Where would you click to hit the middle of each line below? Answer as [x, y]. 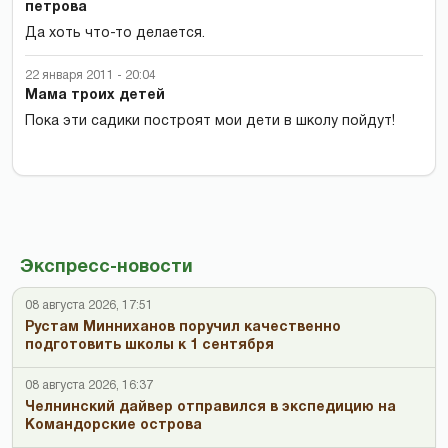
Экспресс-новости [106, 267]
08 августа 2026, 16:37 [89, 385]
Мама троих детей [95, 95]
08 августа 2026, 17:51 [89, 305]
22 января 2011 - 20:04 [90, 75]
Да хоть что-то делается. [115, 33]
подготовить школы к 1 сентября [149, 345]
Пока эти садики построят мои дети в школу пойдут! [210, 121]
